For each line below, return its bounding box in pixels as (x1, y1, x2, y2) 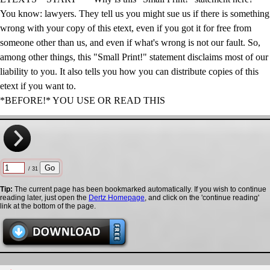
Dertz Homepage (89, 193, 145, 202)
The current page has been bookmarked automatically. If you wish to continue (13, 185, 266, 193)
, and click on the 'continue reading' (145, 193, 259, 202)
